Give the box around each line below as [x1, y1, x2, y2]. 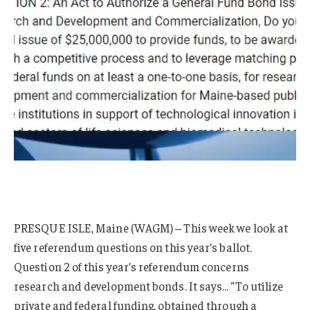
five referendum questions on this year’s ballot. [14, 239, 253, 255]
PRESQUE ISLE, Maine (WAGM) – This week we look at [14, 220, 289, 236]
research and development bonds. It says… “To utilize [14, 278, 284, 294]
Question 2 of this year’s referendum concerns [14, 259, 249, 275]
